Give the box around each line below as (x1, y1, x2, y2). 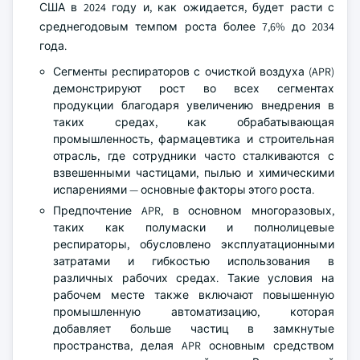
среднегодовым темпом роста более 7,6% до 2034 (39, 19, 334, 35)
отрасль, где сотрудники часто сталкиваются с (53, 149, 334, 164)
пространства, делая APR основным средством (53, 338, 334, 354)
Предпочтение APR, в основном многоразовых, (53, 203, 334, 219)
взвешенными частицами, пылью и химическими (53, 166, 334, 181)
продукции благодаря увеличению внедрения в (53, 98, 334, 113)
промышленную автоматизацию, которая (53, 305, 334, 320)
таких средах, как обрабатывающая (53, 115, 334, 130)
